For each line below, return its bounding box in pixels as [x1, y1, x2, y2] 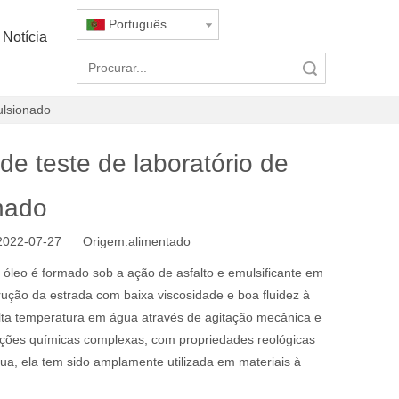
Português [109, 17, 167, 31]
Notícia [2, 29, 47, 45]
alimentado [128, 234, 191, 248]
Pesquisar [207, 61, 258, 75]
